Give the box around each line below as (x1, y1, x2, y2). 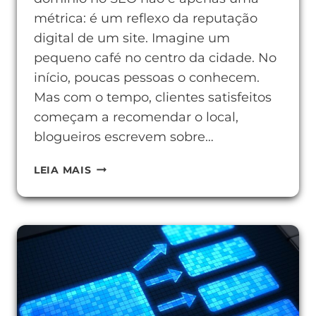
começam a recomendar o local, (34, 109, 238, 125)
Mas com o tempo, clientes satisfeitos (34, 90, 272, 105)
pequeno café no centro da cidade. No (34, 50, 276, 66)
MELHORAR (90, 182, 154, 195)
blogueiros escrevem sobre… (34, 129, 214, 145)
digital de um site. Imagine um (34, 30, 230, 46)
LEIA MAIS (34, 164, 92, 176)
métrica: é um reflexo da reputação (34, 11, 257, 26)
